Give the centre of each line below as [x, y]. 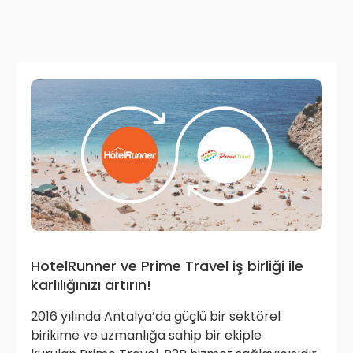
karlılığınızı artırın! [91, 285]
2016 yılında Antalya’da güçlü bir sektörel [156, 317]
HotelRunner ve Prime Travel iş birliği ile [167, 266]
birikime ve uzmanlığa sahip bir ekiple [146, 336]
